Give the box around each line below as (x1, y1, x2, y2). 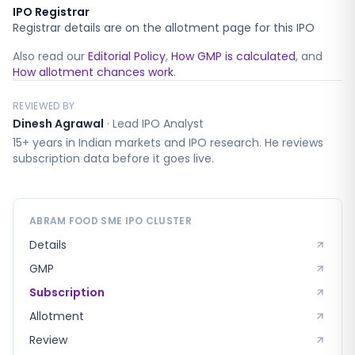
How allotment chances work (13, 64, 174, 80)
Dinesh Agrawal (13, 116, 104, 132)
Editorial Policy (88, 48, 166, 64)
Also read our (13, 48, 85, 64)
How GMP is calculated (171, 48, 296, 64)
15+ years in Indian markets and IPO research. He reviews (13, 135, 323, 151)
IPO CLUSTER (122, 214, 192, 227)
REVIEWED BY (13, 99, 75, 113)
